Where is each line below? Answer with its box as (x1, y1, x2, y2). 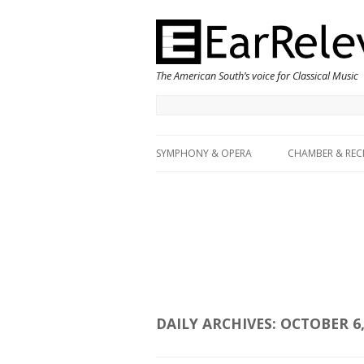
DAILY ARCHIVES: (156, 314, 280, 334)
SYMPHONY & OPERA (156, 146, 252, 161)
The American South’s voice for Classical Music (156, 68, 358, 83)
